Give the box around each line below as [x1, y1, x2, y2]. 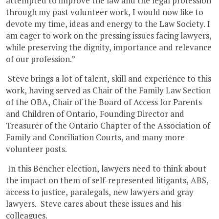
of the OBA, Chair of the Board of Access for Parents [6, 96, 202, 108]
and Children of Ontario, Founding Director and [6, 108, 184, 120]
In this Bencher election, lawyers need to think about [6, 163, 206, 175]
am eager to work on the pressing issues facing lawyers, [6, 30, 212, 42]
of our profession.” [6, 53, 75, 65]
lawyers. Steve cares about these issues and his [6, 198, 181, 210]
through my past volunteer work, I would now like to [6, 6, 203, 18]
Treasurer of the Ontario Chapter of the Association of [6, 120, 210, 131]
